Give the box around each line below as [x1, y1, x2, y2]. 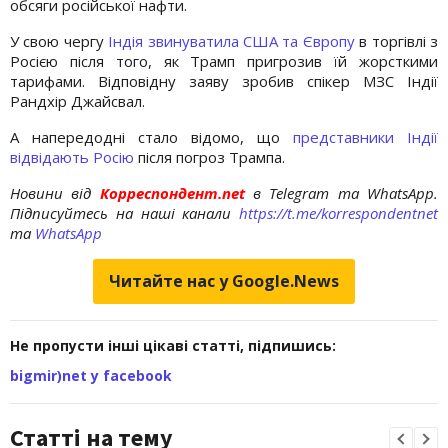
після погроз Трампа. [134, 146, 285, 167]
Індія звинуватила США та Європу [108, 30, 355, 51]
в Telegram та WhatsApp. [253, 182, 439, 203]
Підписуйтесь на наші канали [10, 202, 239, 223]
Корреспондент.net [91, 182, 254, 203]
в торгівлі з [354, 30, 439, 51]
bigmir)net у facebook [10, 365, 172, 385]
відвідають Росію [10, 146, 134, 167]
